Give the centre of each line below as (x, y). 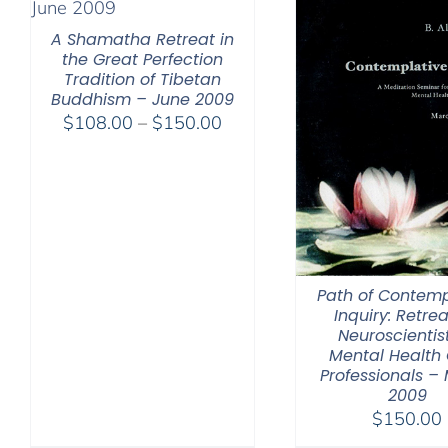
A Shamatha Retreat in (142, 40)
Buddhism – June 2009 (142, 100)
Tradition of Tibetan (142, 80)
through (252, 197)
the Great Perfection (142, 60)
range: (246, 147)
